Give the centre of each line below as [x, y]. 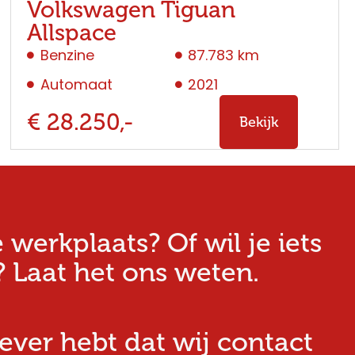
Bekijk [258, 122]
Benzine [67, 55]
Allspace [72, 33]
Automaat [76, 85]
